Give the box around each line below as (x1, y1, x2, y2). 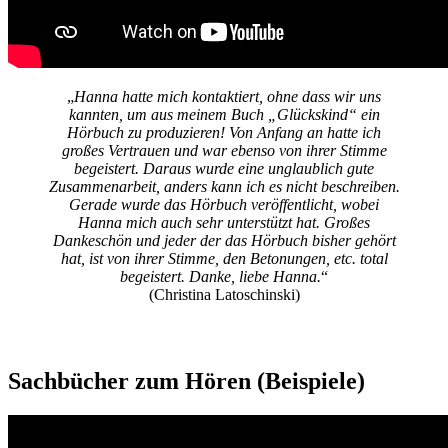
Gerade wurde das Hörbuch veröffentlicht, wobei (69, 195, 379, 213)
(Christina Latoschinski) (148, 285, 300, 303)
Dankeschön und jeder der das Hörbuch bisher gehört (52, 231, 396, 249)
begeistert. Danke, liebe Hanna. (120, 267, 321, 285)
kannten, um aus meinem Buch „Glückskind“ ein (68, 105, 380, 123)
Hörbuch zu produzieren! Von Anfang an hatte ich (67, 123, 381, 141)
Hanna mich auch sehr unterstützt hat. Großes (78, 213, 370, 231)
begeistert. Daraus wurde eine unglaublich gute (74, 159, 374, 177)
